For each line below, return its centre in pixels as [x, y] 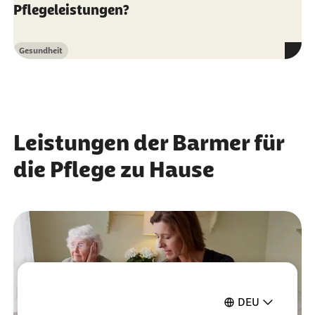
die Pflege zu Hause [114, 170]
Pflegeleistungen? [71, 10]
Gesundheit [40, 51]
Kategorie [37, 56]
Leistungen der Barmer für [148, 143]
